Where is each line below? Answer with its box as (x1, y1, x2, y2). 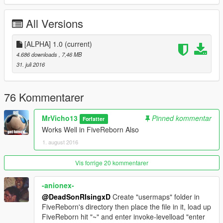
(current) (65, 39, 92, 49)
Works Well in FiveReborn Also (42, 124, 139, 135)
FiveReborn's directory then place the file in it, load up (42, 202, 211, 212)
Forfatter (83, 115, 105, 123)
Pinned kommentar (152, 113, 212, 123)
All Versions (26, 15, 83, 31)
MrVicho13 (42, 113, 78, 123)
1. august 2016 (42, 138, 78, 146)
